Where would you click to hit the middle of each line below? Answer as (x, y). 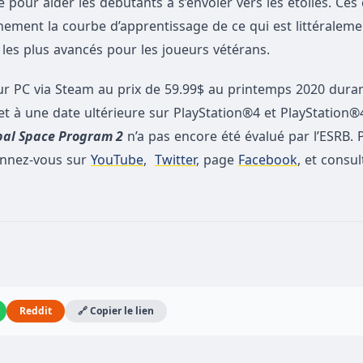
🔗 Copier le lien (116, 311)
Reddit (36, 311)
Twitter (175, 160)
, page (217, 160)
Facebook (268, 160)
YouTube (117, 160)
